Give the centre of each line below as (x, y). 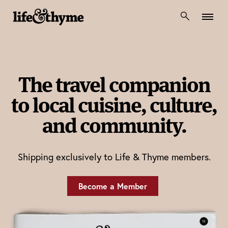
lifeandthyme (59, 36)
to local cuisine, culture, (114, 105)
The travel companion (114, 85)
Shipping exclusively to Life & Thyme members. (114, 157)
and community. (114, 125)
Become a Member (113, 186)
